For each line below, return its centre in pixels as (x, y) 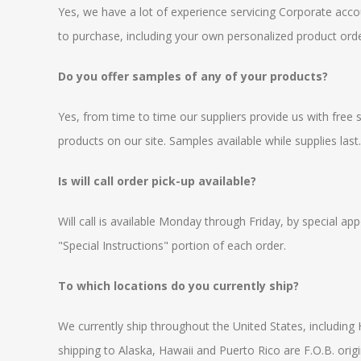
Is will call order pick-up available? (157, 181)
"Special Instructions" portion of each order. (172, 245)
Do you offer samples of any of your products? (193, 76)
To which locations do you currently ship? (178, 286)
